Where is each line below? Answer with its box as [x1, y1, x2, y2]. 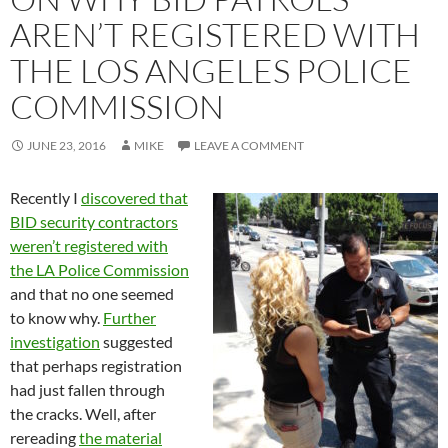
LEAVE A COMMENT [194, 137, 304, 153]
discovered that [81, 187, 188, 207]
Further [103, 307, 156, 327]
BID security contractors [10, 211, 178, 231]
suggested [100, 331, 173, 351]
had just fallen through [10, 379, 165, 399]
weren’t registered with [10, 235, 168, 255]
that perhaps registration [10, 355, 182, 375]
